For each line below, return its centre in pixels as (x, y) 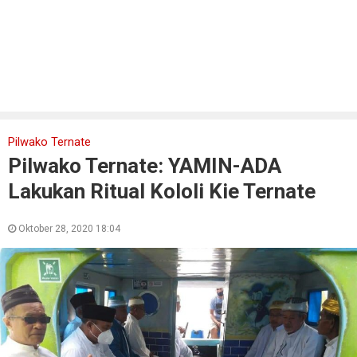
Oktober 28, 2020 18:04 (68, 229)
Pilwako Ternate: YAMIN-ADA (145, 166)
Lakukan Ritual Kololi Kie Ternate (162, 191)
